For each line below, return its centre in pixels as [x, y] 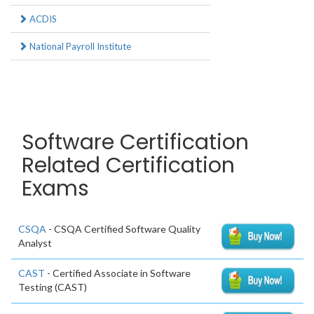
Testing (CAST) [53, 287]
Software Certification [135, 143]
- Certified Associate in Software [118, 273]
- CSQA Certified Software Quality [123, 229]
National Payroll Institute [79, 47]
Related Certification [128, 166]
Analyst [35, 243]
